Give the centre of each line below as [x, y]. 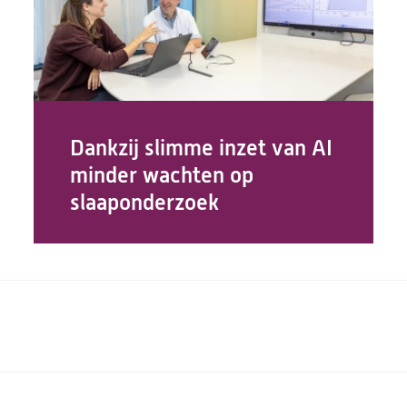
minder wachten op [162, 175]
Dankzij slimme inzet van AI [202, 148]
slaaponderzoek [145, 203]
